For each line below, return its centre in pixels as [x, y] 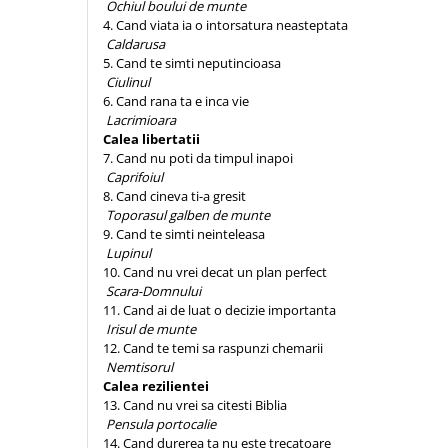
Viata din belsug [69, 189]
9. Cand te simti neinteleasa [184, 234]
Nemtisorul [141, 367]
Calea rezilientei [156, 386]
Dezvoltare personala [86, 272]
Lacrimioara [142, 120]
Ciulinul [129, 82]
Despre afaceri [64, 246]
